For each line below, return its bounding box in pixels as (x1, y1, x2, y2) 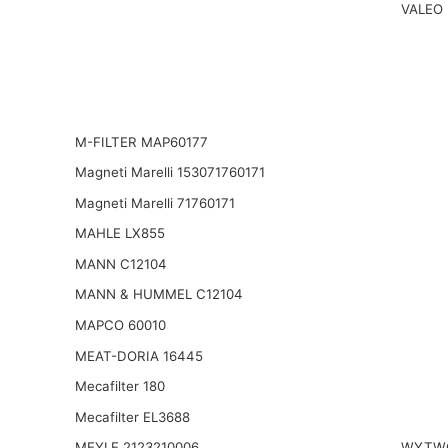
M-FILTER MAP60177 (74, 133, 208, 150)
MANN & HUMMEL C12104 (74, 286, 243, 303)
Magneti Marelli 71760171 (74, 194, 235, 211)
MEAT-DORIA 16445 (74, 347, 203, 364)
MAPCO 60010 (74, 317, 166, 334)
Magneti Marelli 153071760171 (74, 164, 265, 181)
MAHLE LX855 (74, 225, 165, 242)
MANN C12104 (74, 255, 167, 272)
